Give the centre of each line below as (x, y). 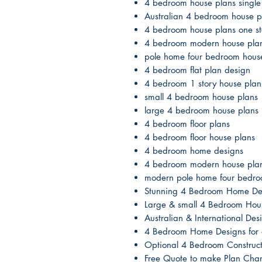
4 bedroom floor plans (187, 124)
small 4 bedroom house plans (201, 97)
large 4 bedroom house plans (201, 110)
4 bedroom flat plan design (197, 70)
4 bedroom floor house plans (200, 137)
